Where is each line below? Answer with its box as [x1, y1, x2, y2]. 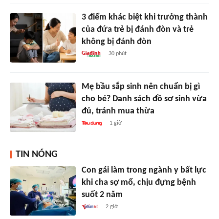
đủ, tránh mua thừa [81, 107, 154, 116]
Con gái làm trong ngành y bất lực [81, 166, 206, 175]
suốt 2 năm [81, 190, 123, 200]
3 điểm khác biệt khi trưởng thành [81, 13, 208, 22]
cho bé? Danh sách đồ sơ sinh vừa [81, 94, 207, 104]
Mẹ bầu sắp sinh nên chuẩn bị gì [81, 82, 200, 92]
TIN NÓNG [16, 150, 58, 160]
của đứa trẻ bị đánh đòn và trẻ [81, 25, 194, 35]
